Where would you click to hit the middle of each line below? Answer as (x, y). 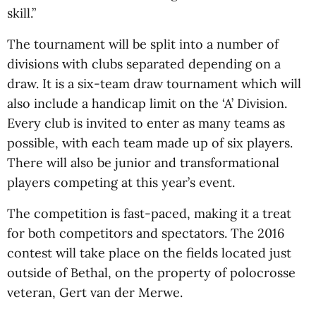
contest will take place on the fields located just (149, 253)
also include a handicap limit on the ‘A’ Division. (147, 103)
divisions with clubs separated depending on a (144, 64)
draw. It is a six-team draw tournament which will (154, 84)
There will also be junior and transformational (143, 163)
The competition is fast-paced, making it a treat (149, 213)
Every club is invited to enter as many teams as (146, 123)
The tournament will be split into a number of (143, 44)
